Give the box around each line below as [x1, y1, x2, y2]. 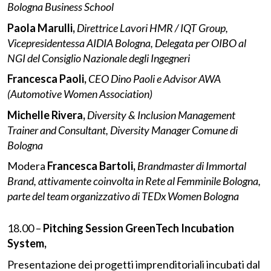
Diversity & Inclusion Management [87, 108, 235, 122]
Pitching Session [41, 221, 123, 235]
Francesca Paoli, [7, 72, 87, 86]
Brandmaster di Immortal [137, 159, 246, 173]
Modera [7, 159, 47, 173]
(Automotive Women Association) [7, 87, 152, 101]
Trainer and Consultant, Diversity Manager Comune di [7, 123, 238, 137]
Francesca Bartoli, [47, 159, 135, 173]
